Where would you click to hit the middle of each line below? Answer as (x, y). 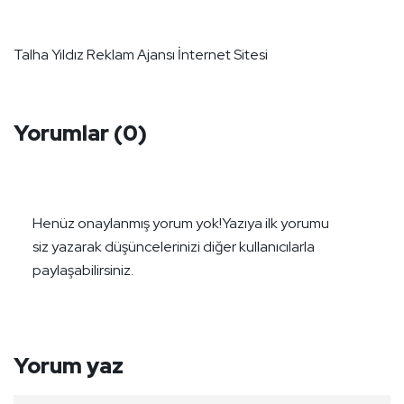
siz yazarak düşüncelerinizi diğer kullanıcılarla (174, 247)
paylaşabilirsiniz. (83, 271)
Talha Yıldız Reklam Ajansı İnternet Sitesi (141, 55)
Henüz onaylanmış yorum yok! (127, 224)
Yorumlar (64, 133)
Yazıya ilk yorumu (275, 224)
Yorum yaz (69, 366)
